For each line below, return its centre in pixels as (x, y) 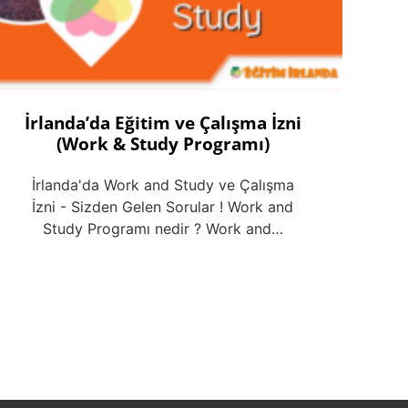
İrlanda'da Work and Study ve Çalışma (163, 185)
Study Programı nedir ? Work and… (163, 229)
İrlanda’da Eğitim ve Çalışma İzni (163, 122)
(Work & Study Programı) (163, 143)
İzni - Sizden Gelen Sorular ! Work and (163, 207)
